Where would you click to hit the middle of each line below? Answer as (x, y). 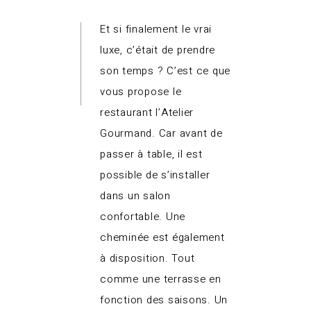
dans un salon (135, 195)
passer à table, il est (151, 154)
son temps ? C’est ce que (165, 70)
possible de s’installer (155, 175)
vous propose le (141, 91)
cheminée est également (162, 237)
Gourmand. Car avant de (161, 133)
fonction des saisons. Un (164, 300)
